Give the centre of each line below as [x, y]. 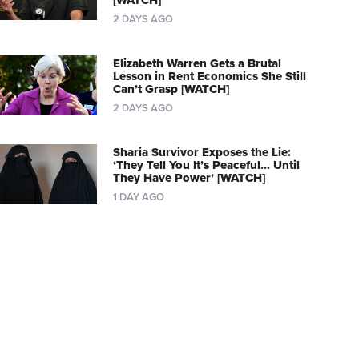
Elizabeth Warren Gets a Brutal [197, 64]
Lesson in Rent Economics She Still [209, 77]
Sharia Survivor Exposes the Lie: [202, 153]
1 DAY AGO [138, 198]
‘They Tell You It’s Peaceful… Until [206, 165]
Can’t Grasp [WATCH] [171, 89]
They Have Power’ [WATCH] [189, 178]
